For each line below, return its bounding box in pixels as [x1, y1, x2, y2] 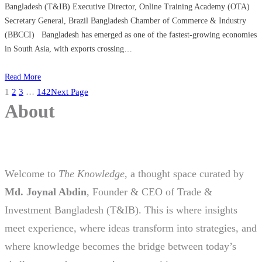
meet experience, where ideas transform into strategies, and [5, 222, 257, 235]
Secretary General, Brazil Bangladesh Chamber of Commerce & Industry [5, 16, 246, 25]
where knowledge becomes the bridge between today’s [5, 240, 236, 253]
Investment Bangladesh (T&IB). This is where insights [5, 204, 237, 216]
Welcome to [5, 168, 58, 180]
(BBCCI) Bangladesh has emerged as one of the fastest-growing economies [5, 30, 257, 39]
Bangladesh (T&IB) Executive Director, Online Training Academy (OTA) [5, 2, 250, 11]
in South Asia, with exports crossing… [5, 44, 132, 53]
